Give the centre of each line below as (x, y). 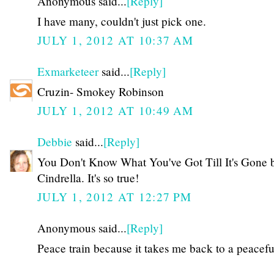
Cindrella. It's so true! (88, 177)
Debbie (55, 142)
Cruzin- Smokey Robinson (101, 91)
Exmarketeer (68, 72)
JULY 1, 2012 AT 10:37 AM (116, 40)
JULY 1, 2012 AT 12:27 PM (115, 197)
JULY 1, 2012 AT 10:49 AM (116, 111)
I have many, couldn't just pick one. (122, 21)
